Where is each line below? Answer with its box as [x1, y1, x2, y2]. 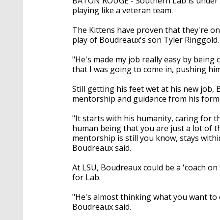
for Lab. [72, 172, 101, 183]
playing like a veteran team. [72, 5, 173, 16]
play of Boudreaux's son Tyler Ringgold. [72, 34, 219, 45]
